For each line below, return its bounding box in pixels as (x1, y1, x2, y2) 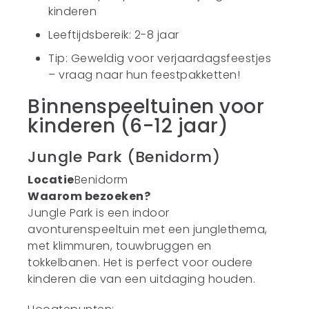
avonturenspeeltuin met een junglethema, (28, 221, 268, 237)
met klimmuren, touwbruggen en (28, 238, 212, 254)
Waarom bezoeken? (28, 188, 151, 204)
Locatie (28, 172, 74, 188)
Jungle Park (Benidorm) (28, 146, 221, 168)
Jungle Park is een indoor (28, 205, 170, 221)
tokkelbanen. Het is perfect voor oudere (28, 255, 253, 270)
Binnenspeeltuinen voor (28, 93, 265, 120)
